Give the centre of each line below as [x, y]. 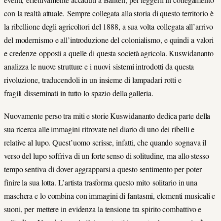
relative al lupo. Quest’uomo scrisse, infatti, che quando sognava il [105, 143]
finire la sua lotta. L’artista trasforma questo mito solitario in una [101, 183]
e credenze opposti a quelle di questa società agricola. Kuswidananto [109, 53]
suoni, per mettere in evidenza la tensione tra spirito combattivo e [103, 209]
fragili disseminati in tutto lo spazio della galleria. [79, 93]
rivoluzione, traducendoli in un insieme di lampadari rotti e [93, 80]
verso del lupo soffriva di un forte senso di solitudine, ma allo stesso [107, 156]
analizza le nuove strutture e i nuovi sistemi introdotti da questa [99, 67]
